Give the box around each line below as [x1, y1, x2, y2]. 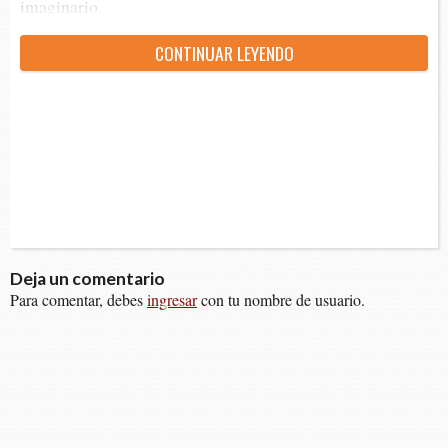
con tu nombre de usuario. [197, 289, 365, 311]
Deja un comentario [10, 268, 165, 290]
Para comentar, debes [10, 289, 147, 311]
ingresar [147, 289, 197, 311]
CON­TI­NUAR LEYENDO [154, 40, 294, 67]
